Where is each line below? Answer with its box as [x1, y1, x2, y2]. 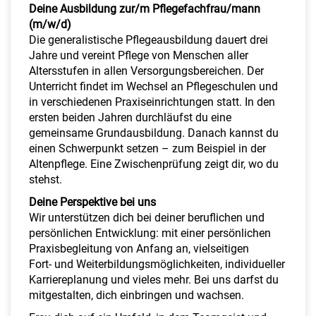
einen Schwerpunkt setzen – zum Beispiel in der [29, 141, 266, 155]
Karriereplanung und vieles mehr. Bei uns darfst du [29, 272, 279, 286]
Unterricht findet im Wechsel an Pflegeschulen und [29, 79, 278, 93]
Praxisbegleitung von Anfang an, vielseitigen [29, 241, 249, 255]
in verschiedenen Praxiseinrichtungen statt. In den [29, 95, 275, 109]
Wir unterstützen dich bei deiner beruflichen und [29, 210, 265, 224]
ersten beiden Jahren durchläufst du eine [29, 110, 231, 124]
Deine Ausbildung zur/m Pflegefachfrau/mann [29, 1, 260, 16]
